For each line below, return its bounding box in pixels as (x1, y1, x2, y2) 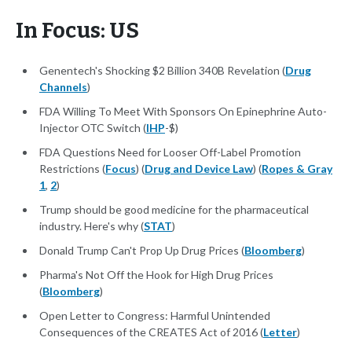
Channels (39, 80, 87, 94)
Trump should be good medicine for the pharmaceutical (39, 203, 309, 217)
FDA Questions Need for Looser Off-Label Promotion (39, 145, 301, 159)
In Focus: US (16, 18, 139, 44)
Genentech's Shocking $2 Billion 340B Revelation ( (39, 64, 285, 78)
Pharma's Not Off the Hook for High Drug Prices (39, 268, 273, 282)
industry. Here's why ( (39, 219, 144, 233)
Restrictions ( (39, 162, 105, 176)
